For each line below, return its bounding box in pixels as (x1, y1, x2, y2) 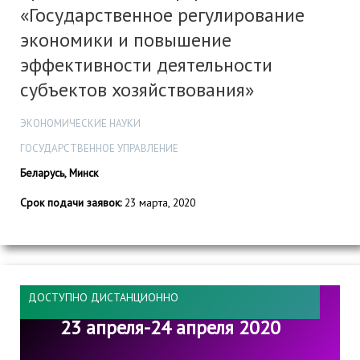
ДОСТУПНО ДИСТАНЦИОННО (28, 289, 178, 305)
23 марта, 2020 (121, 195, 195, 211)
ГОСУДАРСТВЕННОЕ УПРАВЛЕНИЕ (20, 141, 178, 156)
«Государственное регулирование (20, 2, 305, 27)
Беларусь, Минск (20, 166, 98, 181)
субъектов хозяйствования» (20, 76, 254, 102)
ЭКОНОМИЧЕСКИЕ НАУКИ (20, 117, 141, 131)
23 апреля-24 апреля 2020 (59, 315, 280, 341)
